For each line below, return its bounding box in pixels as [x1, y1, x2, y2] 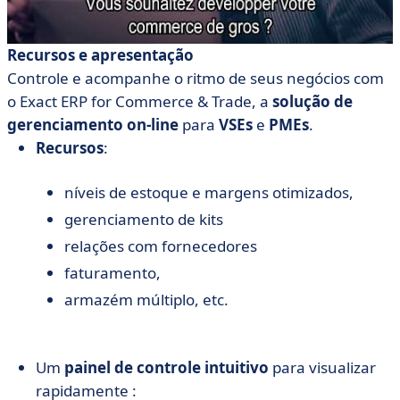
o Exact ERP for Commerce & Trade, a [7, 91, 272, 112]
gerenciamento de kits [64, 209, 223, 229]
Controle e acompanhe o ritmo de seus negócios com [7, 68, 384, 88]
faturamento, [64, 262, 161, 283]
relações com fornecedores [64, 236, 257, 256]
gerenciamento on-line [7, 114, 179, 135]
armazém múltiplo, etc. [64, 289, 229, 310]
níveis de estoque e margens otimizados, [64, 182, 354, 203]
